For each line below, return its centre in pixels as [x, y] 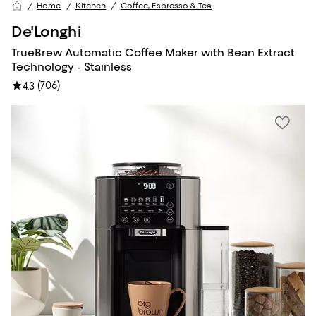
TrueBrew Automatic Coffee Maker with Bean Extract [153, 53]
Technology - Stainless [72, 67]
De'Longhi [46, 31]
